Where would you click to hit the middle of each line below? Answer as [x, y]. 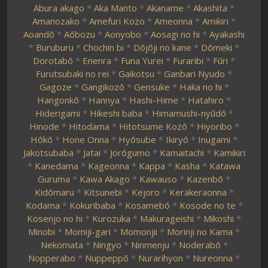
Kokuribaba [92, 205]
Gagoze [55, 87]
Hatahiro [206, 100]
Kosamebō [147, 205]
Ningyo [107, 245]
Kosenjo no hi [55, 218]
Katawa [225, 166]
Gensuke [152, 87]
